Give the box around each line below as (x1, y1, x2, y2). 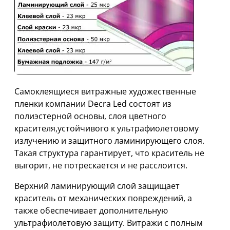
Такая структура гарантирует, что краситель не (14, 147, 204, 159)
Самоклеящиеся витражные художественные (14, 86, 196, 98)
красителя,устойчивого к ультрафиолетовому (14, 123, 199, 135)
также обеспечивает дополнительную (14, 205, 168, 217)
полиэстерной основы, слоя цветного (14, 110, 166, 122)
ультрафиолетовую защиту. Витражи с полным (14, 217, 203, 229)
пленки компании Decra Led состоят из (14, 98, 171, 110)
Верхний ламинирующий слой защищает (14, 180, 180, 192)
